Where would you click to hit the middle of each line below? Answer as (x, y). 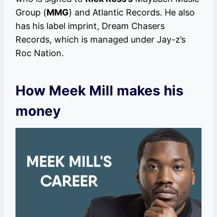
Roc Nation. (40, 53)
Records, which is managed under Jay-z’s (101, 40)
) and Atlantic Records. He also (132, 13)
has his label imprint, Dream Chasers (90, 26)
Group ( (31, 13)
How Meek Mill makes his (100, 91)
